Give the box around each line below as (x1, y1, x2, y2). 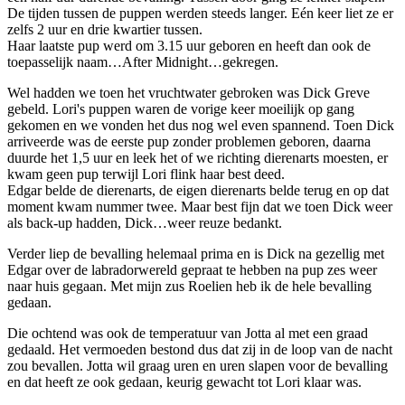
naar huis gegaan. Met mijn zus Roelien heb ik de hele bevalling (7, 278, 372, 294)
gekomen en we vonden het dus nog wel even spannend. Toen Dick (7, 117, 394, 133)
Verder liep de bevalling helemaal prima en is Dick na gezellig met (7, 245, 384, 261)
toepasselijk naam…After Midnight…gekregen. (7, 53, 278, 70)
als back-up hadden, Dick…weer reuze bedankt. (7, 214, 282, 231)
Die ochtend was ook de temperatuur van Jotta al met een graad (7, 325, 368, 341)
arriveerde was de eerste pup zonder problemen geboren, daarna (7, 133, 371, 149)
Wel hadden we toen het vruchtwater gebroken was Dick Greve (7, 84, 370, 100)
